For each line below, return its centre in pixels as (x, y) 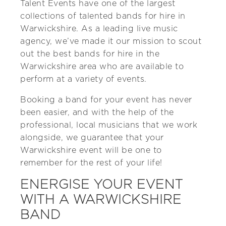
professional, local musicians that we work (109, 125)
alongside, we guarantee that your (92, 138)
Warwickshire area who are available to (102, 67)
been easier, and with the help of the (97, 113)
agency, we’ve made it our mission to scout (111, 42)
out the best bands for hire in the (90, 54)
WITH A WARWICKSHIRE (101, 200)
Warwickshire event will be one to (91, 151)
